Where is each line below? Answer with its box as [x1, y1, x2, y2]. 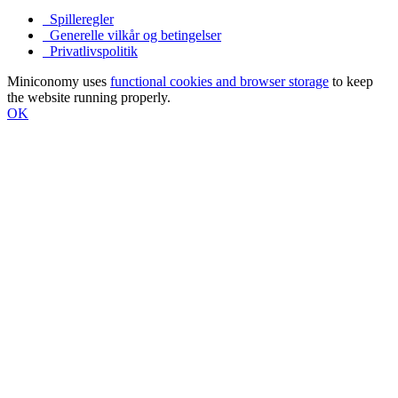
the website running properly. [7, 89, 171, 105]
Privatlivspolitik [43, 43, 138, 59]
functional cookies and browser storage [110, 73, 329, 89]
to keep [329, 73, 373, 89]
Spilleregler [43, 11, 114, 27]
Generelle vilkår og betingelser [43, 27, 221, 43]
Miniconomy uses [7, 73, 110, 89]
